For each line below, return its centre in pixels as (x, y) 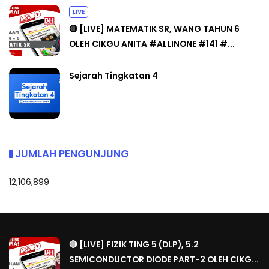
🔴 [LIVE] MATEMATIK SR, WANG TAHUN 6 (154, 29)
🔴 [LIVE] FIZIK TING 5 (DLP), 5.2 (134, 244)
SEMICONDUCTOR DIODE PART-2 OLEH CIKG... (164, 259)
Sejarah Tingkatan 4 (113, 75)
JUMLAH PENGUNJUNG (72, 153)
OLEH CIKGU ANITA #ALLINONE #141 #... (152, 44)
